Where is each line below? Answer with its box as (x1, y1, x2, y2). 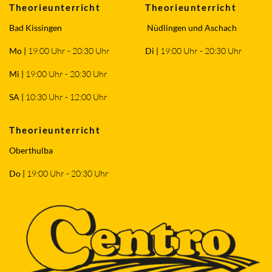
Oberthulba (9, 145, 55, 155)
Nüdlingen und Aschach (145, 22, 237, 33)
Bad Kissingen (9, 22, 62, 33)
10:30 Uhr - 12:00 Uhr (25, 92, 109, 102)
